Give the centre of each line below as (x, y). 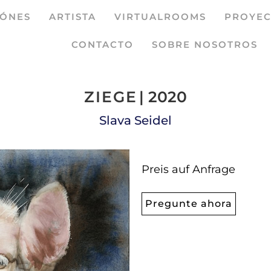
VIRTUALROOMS (160, 17)
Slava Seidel (135, 120)
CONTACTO (103, 44)
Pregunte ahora (189, 204)
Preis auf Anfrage (188, 169)
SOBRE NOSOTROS (205, 44)
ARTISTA (72, 17)
